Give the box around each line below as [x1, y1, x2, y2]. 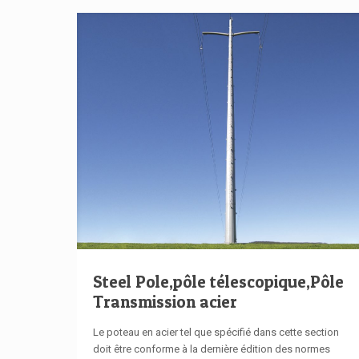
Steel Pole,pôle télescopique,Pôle [92, 272, 344, 292]
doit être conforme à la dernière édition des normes [92, 343, 330, 356]
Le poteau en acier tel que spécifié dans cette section [92, 326, 339, 339]
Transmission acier [92, 292, 237, 313]
